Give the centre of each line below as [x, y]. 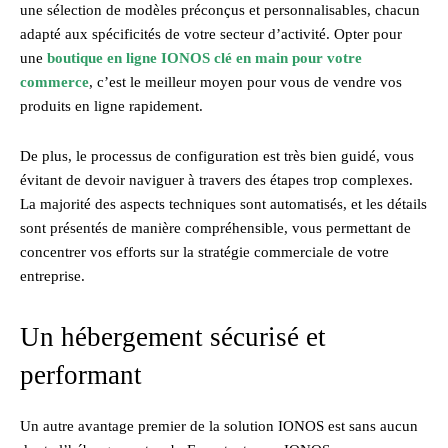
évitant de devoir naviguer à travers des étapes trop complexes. [216, 179]
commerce [54, 81]
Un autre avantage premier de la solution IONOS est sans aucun [219, 425]
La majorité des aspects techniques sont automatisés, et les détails [223, 203]
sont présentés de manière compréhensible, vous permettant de [215, 227]
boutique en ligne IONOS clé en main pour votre [204, 57]
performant [81, 374]
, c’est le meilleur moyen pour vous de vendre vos [245, 81]
